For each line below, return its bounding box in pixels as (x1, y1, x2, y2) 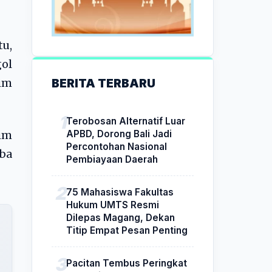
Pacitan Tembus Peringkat (66, 257, 187, 269)
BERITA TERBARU (52, 75, 155, 90)
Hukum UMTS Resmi (66, 199, 159, 211)
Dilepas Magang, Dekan (66, 211, 175, 223)
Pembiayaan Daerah (66, 153, 158, 165)
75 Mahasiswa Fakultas (66, 186, 174, 198)
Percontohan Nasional (66, 140, 167, 152)
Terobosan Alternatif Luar (66, 115, 185, 127)
